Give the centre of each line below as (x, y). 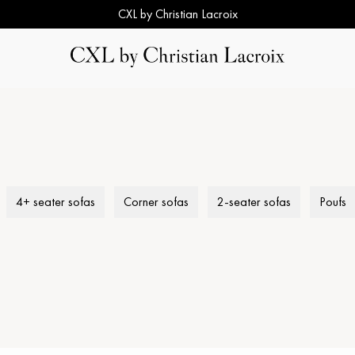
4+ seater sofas (55, 202)
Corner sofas (156, 202)
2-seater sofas (254, 202)
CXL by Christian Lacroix (177, 14)
